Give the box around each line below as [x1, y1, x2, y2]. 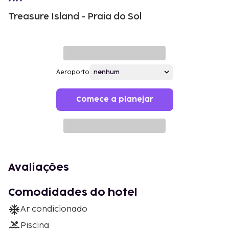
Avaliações [8, 162, 69, 173]
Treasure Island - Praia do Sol [8, 11, 142, 22]
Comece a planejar [76, 96, 153, 103]
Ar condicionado [20, 204, 87, 214]
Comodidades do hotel [8, 187, 138, 198]
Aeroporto [56, 68, 89, 76]
